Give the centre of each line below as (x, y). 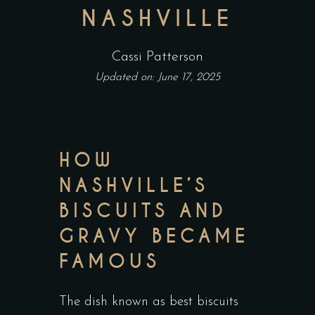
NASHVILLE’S (134, 186)
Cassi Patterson (157, 57)
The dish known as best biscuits (149, 302)
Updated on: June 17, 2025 (157, 77)
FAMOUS (110, 262)
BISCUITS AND (143, 211)
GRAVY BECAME (154, 236)
